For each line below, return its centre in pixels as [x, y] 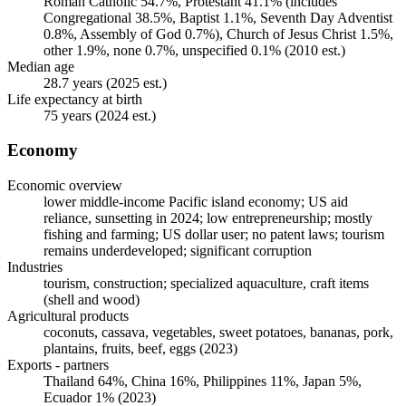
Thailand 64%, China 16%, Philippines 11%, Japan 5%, [203, 382]
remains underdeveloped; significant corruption [178, 251]
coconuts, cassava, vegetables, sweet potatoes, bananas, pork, [218, 333]
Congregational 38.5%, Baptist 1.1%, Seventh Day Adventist [218, 17]
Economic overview [65, 186]
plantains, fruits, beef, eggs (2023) [140, 349]
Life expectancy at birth [75, 99]
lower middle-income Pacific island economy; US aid [196, 202]
